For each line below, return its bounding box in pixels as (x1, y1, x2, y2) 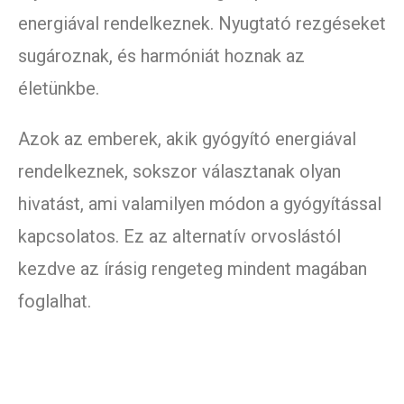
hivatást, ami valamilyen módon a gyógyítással (18, 193, 381, 216)
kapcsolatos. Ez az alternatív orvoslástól (18, 225, 341, 248)
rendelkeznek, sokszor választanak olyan (18, 161, 341, 183)
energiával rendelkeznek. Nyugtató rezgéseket (18, 13, 386, 35)
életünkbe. (18, 78, 99, 100)
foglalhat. (18, 290, 91, 313)
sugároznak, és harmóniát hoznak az (18, 45, 305, 68)
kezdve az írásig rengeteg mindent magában (18, 258, 367, 280)
